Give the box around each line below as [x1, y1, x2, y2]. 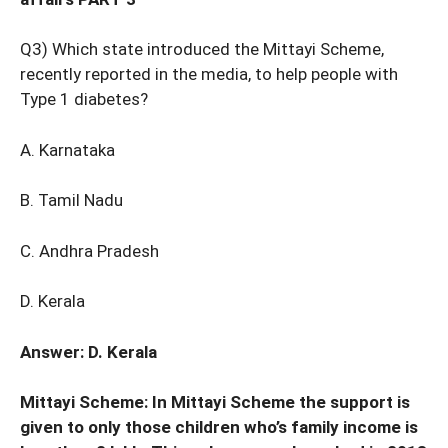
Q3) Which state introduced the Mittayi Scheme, [20, 39, 384, 60]
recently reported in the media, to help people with [20, 64, 398, 85]
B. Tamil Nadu [20, 190, 123, 211]
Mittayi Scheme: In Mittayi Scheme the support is [20, 392, 410, 413]
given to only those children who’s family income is [20, 417, 418, 438]
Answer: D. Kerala [20, 341, 157, 362]
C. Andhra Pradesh [20, 240, 159, 261]
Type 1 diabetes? [20, 89, 148, 110]
